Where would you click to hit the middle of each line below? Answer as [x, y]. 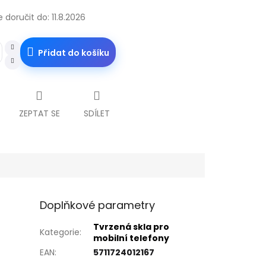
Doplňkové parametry [98, 205]
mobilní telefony [132, 238]
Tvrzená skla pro [132, 227]
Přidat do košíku [73, 53]
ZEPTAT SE [39, 114]
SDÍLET [96, 114]
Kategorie [60, 232]
